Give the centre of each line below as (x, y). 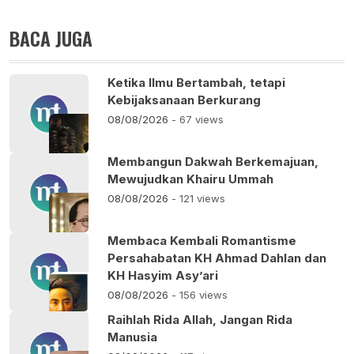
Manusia (132, 337)
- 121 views (198, 199)
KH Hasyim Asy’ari (163, 276)
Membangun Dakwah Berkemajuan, (213, 162)
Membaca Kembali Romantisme (202, 241)
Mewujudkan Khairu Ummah (190, 179)
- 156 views (200, 295)
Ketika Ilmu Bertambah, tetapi (196, 83)
